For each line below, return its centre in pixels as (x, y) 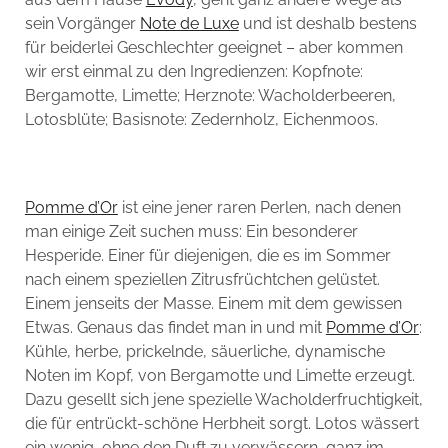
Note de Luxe (189, 24)
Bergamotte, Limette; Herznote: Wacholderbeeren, (210, 96)
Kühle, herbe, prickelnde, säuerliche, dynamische (204, 352)
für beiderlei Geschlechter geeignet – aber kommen (213, 48)
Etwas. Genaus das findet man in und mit (175, 328)
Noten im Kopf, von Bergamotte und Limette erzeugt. (219, 376)
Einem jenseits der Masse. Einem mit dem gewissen (213, 304)
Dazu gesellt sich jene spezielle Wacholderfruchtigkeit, (223, 400)
